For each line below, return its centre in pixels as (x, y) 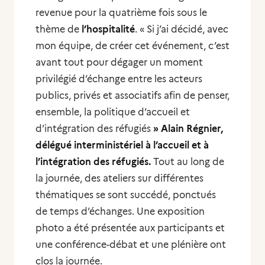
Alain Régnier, (192, 129)
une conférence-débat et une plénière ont (131, 245)
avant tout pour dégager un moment (119, 62)
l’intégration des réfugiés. (93, 162)
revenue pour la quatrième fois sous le (121, 13)
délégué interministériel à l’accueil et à (122, 145)
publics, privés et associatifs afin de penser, (132, 96)
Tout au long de (188, 162)
